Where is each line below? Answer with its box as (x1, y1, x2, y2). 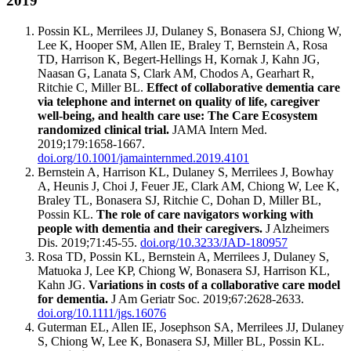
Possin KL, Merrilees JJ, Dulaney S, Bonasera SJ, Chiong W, (38, 24, 342, 38)
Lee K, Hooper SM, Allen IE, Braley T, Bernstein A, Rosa (38, 38, 327, 52)
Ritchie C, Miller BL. (38, 81, 147, 95)
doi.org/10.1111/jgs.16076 (38, 306, 166, 320)
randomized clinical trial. (38, 123, 172, 137)
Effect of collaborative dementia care (147, 81, 340, 95)
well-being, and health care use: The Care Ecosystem (38, 109, 317, 123)
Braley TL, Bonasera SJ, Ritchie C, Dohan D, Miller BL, (38, 194, 321, 208)
